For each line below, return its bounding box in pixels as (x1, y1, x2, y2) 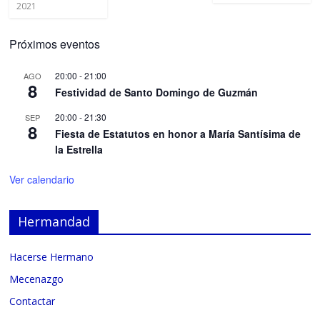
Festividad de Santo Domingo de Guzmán (55, 85, 259, 100)
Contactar (9, 294, 56, 309)
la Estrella (55, 142, 104, 157)
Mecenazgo (9, 272, 64, 286)
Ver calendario (9, 172, 75, 187)
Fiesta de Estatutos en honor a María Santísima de (55, 126, 301, 141)
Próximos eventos (9, 36, 101, 53)
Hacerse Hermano (9, 250, 94, 264)
